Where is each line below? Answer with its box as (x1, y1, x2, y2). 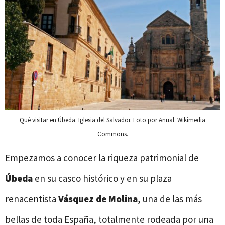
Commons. (97, 130, 128, 139)
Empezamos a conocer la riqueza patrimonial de (5, 152, 199, 164)
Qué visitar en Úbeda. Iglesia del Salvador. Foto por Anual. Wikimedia (20, 116, 205, 125)
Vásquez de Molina (58, 193, 138, 205)
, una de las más (138, 193, 202, 205)
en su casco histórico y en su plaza (35, 172, 172, 185)
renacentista (5, 193, 58, 205)
